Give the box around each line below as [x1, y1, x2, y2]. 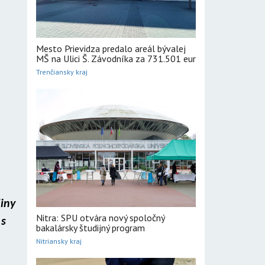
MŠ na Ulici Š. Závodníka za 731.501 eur [36, 53, 196, 64]
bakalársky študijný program [36, 222, 145, 234]
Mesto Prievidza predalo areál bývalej [36, 43, 186, 54]
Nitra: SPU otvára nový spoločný [36, 212, 164, 224]
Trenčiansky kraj [36, 67, 88, 76]
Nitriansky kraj [36, 237, 82, 245]
